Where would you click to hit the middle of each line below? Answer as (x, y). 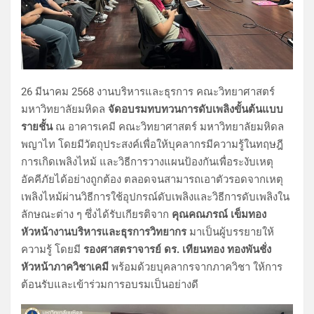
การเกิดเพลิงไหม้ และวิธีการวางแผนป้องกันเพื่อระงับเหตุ (147, 162)
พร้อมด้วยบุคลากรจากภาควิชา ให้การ (196, 267)
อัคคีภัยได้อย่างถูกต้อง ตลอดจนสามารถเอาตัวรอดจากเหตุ (152, 179)
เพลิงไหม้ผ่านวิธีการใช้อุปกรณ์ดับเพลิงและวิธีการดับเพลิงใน (155, 197)
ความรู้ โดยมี (52, 249)
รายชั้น (38, 127)
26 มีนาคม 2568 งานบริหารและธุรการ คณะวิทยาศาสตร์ (148, 91)
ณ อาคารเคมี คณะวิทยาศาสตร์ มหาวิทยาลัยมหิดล (170, 127)
